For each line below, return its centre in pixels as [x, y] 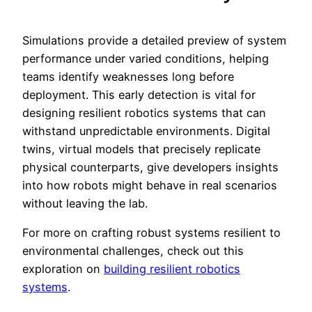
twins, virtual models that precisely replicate [141, 149]
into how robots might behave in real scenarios [150, 186]
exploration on [63, 269]
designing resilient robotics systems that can [144, 113]
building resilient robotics [172, 269]
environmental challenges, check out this [133, 251]
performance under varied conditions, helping [146, 59]
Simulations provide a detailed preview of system [154, 41]
